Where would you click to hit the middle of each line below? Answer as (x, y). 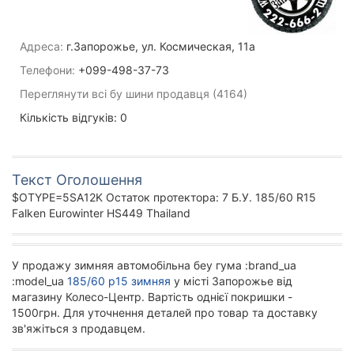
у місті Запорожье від (232, 281)
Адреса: (41, 47)
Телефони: (47, 70)
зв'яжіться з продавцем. (79, 329)
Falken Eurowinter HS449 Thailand (101, 213)
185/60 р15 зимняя (119, 281)
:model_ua (40, 281)
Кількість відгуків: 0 (73, 118)
